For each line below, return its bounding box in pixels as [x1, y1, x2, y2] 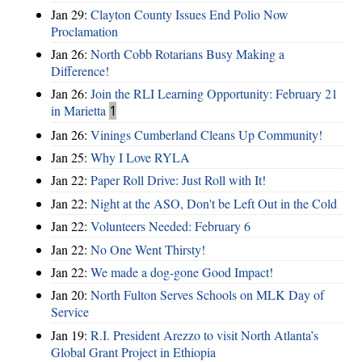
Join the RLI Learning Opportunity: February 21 [90, 85, 338, 103]
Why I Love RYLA [90, 149, 190, 166]
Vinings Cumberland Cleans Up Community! [90, 125, 322, 143]
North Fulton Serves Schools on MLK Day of [90, 286, 324, 304]
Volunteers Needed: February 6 [90, 217, 250, 235]
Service [51, 303, 89, 321]
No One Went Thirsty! [90, 240, 205, 258]
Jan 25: [51, 149, 90, 166]
